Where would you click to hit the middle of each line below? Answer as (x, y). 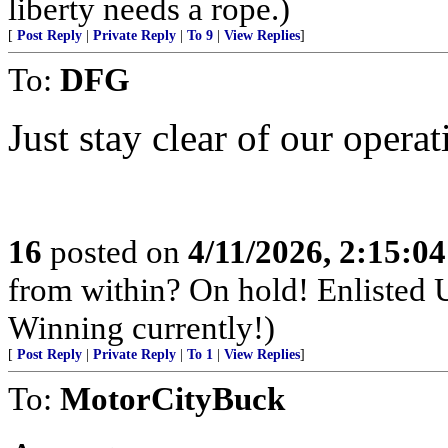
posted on (115, 251)
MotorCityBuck (172, 398)
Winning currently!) (141, 327)
